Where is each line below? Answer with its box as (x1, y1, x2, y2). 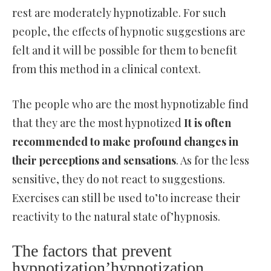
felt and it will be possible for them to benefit (12, 42, 237, 57)
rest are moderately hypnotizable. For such (12, 5, 226, 20)
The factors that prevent (12, 241, 172, 260)
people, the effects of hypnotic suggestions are (12, 24, 246, 39)
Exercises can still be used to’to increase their (12, 190, 240, 205)
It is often (184, 115, 231, 130)
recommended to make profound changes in (12, 134, 238, 149)
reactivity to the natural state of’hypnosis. (12, 209, 220, 224)
